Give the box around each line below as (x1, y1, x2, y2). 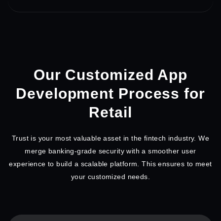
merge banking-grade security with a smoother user (25, 147, 196, 155)
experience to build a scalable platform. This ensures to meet (9, 159, 212, 168)
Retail (89, 104, 132, 120)
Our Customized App (33, 66, 188, 83)
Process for (118, 85, 205, 102)
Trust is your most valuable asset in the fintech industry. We (11, 134, 209, 142)
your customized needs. (71, 172, 150, 181)
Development (16, 85, 118, 102)
